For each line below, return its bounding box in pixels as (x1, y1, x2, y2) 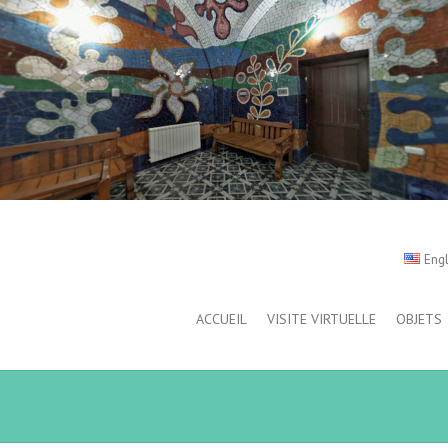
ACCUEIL (196, 310, 247, 328)
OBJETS (396, 310, 442, 328)
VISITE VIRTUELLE (267, 310, 376, 328)
